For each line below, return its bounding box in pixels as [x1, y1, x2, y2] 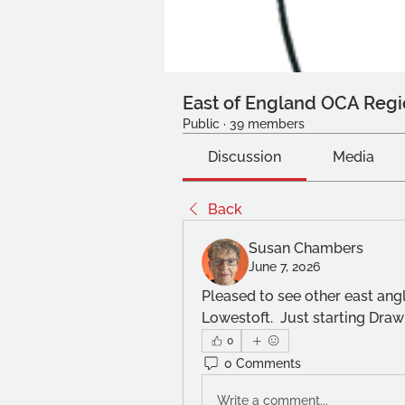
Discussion [208, 148, 282, 165]
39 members [230, 117, 305, 131]
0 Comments [224, 355, 301, 371]
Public [183, 117, 220, 131]
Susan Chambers [249, 240, 363, 257]
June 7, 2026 [249, 259, 320, 274]
